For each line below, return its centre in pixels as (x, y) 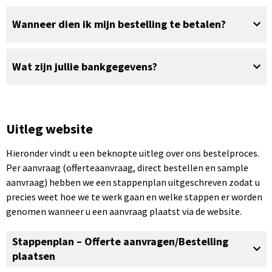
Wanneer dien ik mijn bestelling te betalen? (119, 24)
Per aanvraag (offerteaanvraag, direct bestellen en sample (127, 168)
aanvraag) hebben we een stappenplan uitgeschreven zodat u (133, 182)
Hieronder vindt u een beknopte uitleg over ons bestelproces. (132, 153)
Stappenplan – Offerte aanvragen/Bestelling (120, 241)
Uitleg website (49, 129)
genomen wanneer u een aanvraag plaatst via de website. (124, 211)
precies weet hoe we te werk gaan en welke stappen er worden (134, 197)
